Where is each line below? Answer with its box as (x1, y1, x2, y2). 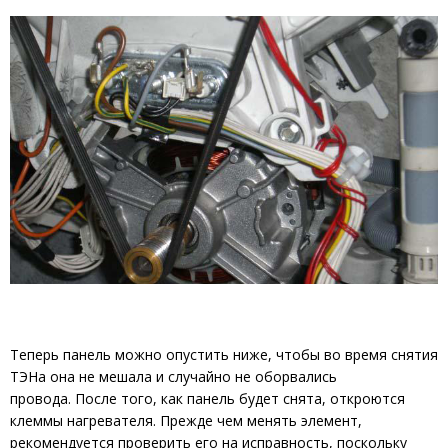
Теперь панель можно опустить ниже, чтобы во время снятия (10, 344, 438, 364)
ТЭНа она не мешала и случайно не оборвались (10, 366, 337, 386)
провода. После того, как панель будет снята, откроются (10, 388, 405, 408)
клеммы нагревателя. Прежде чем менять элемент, (10, 410, 362, 430)
